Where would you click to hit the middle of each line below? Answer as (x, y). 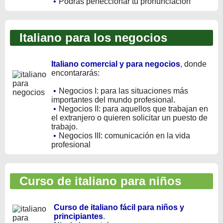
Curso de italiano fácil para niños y (119, 207)
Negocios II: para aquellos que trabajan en (133, 109)
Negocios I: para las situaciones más (123, 91)
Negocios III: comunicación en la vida (124, 135)
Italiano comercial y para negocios (116, 64)
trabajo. (64, 126)
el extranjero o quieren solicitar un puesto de (129, 117)
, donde (193, 64)
